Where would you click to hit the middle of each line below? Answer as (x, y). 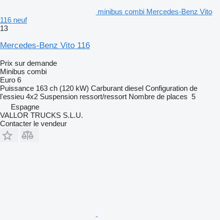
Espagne (25, 107)
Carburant (107, 88)
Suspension (59, 96)
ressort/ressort (103, 96)
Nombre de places (158, 96)
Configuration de (171, 88)
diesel (134, 88)
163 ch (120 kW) (62, 88)
